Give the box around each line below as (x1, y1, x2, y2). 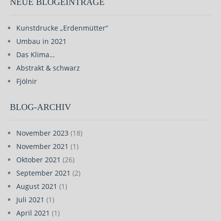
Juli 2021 (16, 195, 44, 204)
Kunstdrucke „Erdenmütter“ (16, 23, 108, 33)
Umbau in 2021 (16, 37, 67, 46)
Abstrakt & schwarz (16, 63, 80, 73)
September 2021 (16, 168, 71, 178)
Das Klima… (16, 50, 55, 59)
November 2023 (16, 128, 69, 138)
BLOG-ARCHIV (10, 102, 71, 112)
